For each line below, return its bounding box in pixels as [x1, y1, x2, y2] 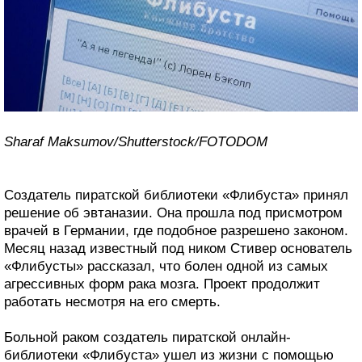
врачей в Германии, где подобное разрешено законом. [4, 223, 348, 239]
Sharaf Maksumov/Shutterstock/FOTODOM [4, 134, 267, 150]
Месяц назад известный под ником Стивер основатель [4, 241, 352, 257]
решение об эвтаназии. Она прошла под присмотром [4, 205, 343, 221]
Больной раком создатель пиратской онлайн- [4, 330, 291, 346]
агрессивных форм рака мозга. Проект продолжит [4, 276, 320, 293]
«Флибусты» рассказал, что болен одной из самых [4, 259, 328, 275]
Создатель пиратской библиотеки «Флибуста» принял [4, 187, 348, 204]
